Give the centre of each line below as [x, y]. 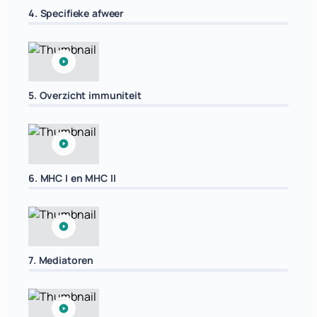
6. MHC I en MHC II [72, 178]
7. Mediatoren [61, 260]
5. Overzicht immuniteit [85, 96]
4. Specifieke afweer [76, 13]
